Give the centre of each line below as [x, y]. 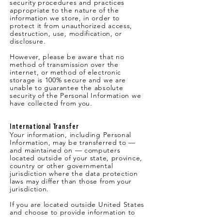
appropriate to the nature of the [64, 10]
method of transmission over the [64, 64]
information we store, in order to [65, 18]
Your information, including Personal [71, 135]
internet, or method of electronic [66, 72]
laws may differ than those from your [71, 181]
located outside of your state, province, [76, 158]
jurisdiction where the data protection [74, 173]
